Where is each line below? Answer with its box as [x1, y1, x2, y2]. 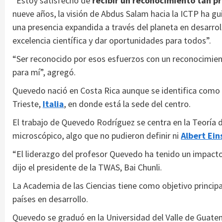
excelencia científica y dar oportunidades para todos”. [12, 34, 211, 46]
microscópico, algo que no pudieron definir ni [12, 129, 181, 141]
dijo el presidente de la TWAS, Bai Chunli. [12, 161, 162, 173]
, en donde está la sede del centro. [64, 98, 191, 110]
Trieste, [12, 98, 43, 110]
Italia [43, 98, 64, 110]
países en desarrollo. [12, 193, 88, 205]
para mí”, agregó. [12, 66, 76, 78]
